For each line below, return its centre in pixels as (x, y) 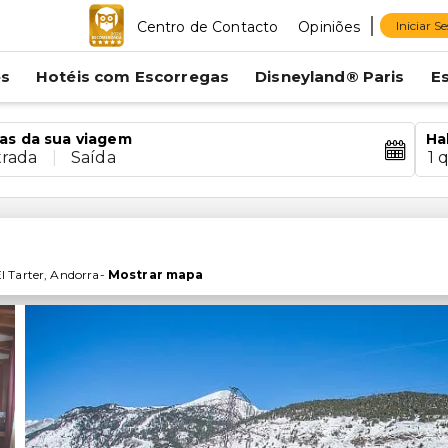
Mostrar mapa (155, 274)
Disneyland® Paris (330, 76)
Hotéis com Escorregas (132, 76)
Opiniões (329, 26)
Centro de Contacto (207, 26)
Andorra (75, 274)
